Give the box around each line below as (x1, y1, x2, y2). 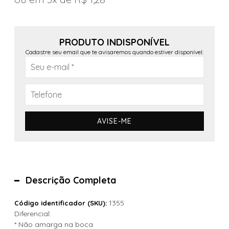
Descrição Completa (26, 174, 116, 186)
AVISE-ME (97, 117, 132, 126)
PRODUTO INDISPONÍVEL (59, 36, 170, 48)
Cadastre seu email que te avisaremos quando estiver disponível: (26, 48, 203, 56)
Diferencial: (14, 209, 51, 218)
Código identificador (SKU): (14, 199, 107, 207)
